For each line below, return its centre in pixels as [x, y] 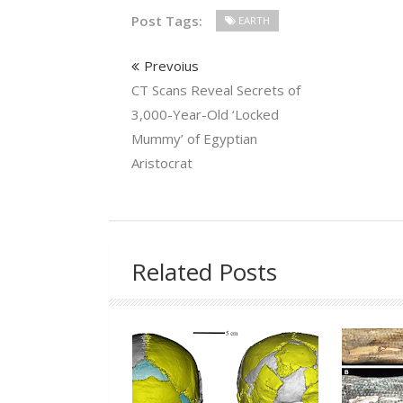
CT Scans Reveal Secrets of [215, 90]
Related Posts [204, 272]
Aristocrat [161, 163]
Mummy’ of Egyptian [194, 139]
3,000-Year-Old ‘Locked [205, 115]
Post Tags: [166, 21]
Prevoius [171, 66]
